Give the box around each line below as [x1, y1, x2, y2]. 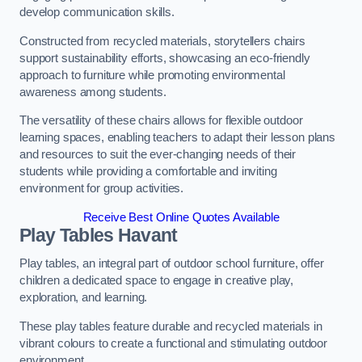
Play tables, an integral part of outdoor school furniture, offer [19, 257, 324, 271]
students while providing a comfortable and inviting [19, 165, 277, 179]
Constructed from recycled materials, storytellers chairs [19, 34, 305, 48]
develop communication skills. [19, 6, 175, 19]
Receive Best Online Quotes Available [82, 210, 280, 224]
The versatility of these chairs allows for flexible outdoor [19, 114, 303, 128]
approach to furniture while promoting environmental [19, 68, 285, 82]
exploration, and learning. [19, 291, 151, 305]
